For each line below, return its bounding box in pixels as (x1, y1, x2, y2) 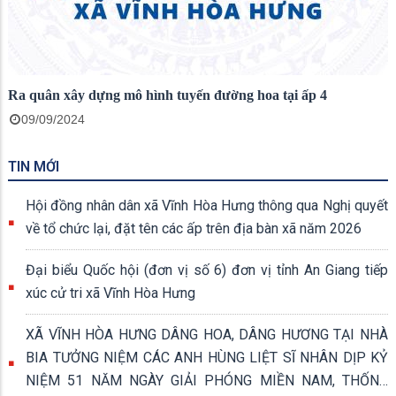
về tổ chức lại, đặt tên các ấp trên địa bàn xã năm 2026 (26, 219, 362, 237)
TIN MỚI (8, 157, 59, 175)
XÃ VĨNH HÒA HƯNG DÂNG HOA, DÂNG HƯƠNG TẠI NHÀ (26, 325, 388, 343)
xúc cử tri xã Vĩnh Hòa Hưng (26, 284, 195, 301)
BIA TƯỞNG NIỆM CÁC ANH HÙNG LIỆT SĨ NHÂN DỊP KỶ (26, 348, 388, 366)
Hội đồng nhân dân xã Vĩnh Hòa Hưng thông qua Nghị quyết (26, 196, 388, 214)
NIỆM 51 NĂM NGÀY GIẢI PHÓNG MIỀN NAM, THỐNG (26, 371, 388, 389)
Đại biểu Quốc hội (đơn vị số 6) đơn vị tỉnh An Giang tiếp (26, 261, 388, 278)
